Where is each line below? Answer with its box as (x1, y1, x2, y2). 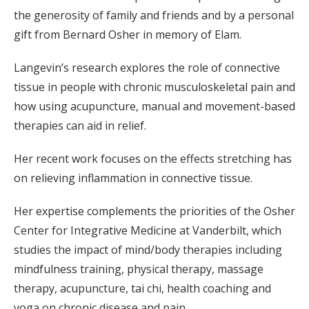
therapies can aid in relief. (14, 118, 146, 133)
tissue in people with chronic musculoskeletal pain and (14, 79, 295, 94)
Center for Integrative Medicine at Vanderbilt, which (14, 223, 281, 238)
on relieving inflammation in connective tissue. (14, 170, 252, 186)
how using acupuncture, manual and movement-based (14, 99, 295, 114)
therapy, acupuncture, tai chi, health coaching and (14, 281, 271, 296)
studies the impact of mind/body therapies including (14, 242, 282, 257)
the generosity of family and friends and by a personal (14, 8, 294, 23)
